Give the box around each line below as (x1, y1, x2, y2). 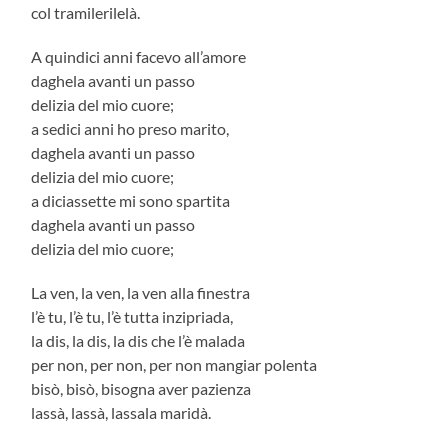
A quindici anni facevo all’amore (31, 46, 247, 66)
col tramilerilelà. (31, 2, 141, 22)
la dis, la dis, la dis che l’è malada (31, 330, 246, 350)
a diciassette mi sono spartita (31, 190, 231, 210)
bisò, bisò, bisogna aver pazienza (31, 378, 252, 398)
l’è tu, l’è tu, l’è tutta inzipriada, (31, 306, 234, 326)
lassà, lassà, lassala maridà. (31, 402, 212, 422)
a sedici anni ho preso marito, (31, 118, 230, 138)
